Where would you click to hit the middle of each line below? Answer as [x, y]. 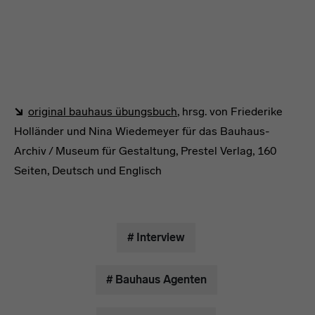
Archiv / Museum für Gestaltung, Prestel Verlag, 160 [145, 151]
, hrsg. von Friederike [230, 111]
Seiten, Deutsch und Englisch [88, 171]
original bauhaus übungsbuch [103, 111]
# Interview [156, 237]
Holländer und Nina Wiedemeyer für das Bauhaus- [142, 131]
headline [50, 197]
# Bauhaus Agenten [156, 279]
